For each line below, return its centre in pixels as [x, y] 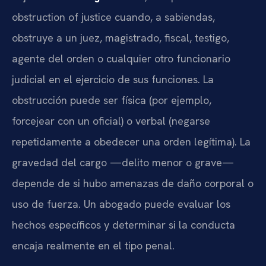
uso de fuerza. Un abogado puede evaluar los [121, 204]
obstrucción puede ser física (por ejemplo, [112, 100]
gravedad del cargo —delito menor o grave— [123, 163]
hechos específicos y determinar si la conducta [123, 225]
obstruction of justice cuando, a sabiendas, [113, 17]
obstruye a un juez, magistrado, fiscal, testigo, [121, 38]
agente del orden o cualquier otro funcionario [121, 59]
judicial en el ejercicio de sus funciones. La [113, 80]
